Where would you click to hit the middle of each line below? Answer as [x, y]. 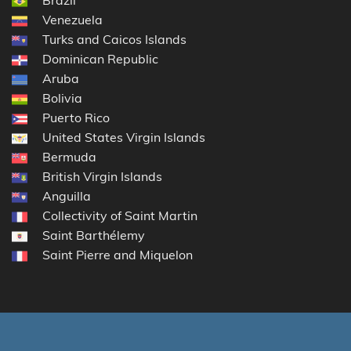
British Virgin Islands [102, 176]
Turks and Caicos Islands [114, 39]
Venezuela [72, 19]
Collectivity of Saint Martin [120, 215]
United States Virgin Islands [124, 137]
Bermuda [69, 156]
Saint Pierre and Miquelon [118, 254]
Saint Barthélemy [94, 235]
